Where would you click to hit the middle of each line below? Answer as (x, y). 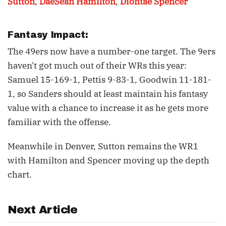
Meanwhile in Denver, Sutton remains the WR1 (103, 146)
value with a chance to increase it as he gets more (108, 108)
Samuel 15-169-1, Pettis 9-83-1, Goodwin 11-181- (109, 80)
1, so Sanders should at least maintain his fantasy (108, 94)
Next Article (43, 210)
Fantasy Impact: (49, 35)
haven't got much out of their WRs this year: (97, 66)
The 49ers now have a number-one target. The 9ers (111, 51)
